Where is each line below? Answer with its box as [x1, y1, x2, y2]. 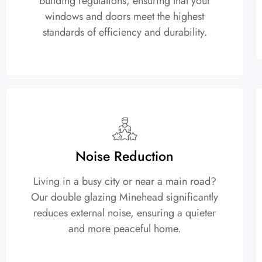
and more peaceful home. [68, 220, 181, 236]
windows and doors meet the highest [45, 8, 205, 24]
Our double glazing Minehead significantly [31, 189, 219, 205]
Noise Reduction [75, 146, 174, 166]
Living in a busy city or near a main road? [33, 173, 216, 189]
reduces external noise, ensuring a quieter [33, 205, 216, 220]
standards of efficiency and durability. [42, 24, 207, 40]
